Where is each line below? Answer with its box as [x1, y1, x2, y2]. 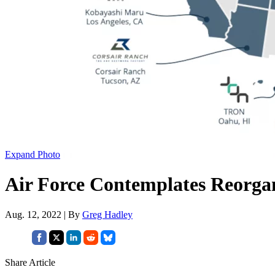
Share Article [5, 257, 55, 268]
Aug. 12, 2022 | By [5, 209, 82, 220]
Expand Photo [5, 149, 60, 160]
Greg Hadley [82, 209, 133, 220]
